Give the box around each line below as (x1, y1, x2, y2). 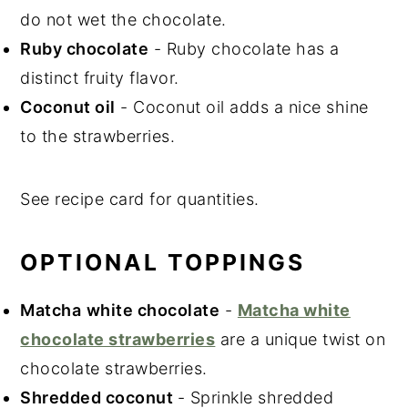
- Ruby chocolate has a (148, 39, 340, 59)
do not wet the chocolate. (20, 10, 227, 30)
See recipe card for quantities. (20, 189, 260, 209)
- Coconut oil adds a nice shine (115, 97, 369, 117)
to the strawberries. (20, 127, 176, 147)
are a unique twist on (215, 330, 386, 350)
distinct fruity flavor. (20, 68, 179, 88)
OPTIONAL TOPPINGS (20, 249, 306, 277)
